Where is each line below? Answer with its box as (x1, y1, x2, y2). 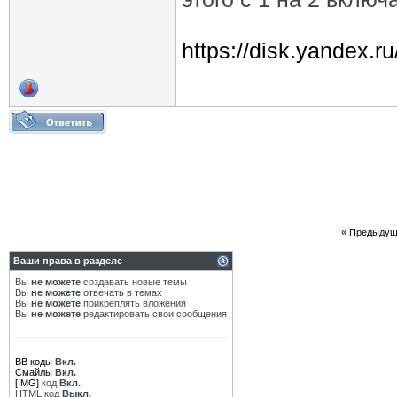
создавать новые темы (81, 276, 187, 287)
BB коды (15, 356, 52, 367)
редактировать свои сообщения (81, 308, 227, 319)
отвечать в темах (81, 287, 162, 298)
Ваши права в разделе (13, 255, 122, 266)
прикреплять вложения (81, 298, 186, 308)
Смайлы (15, 367, 52, 378)
